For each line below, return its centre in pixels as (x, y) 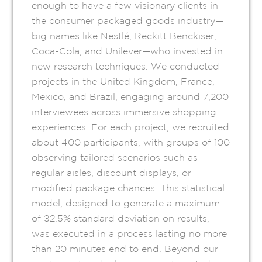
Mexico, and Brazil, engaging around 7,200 (130, 97)
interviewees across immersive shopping (124, 112)
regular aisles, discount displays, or (112, 173)
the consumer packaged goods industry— (128, 21)
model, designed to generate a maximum (126, 203)
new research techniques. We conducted (126, 66)
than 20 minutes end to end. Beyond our (125, 249)
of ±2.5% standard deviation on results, (121, 218)
